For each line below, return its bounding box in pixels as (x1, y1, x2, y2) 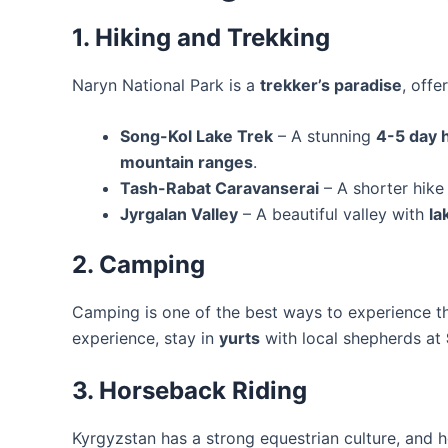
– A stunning (273, 126, 376, 147)
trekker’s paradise (260, 74, 402, 95)
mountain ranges (120, 152, 253, 173)
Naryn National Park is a (72, 74, 260, 95)
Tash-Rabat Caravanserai (120, 178, 319, 199)
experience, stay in (72, 328, 219, 349)
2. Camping (72, 250, 205, 280)
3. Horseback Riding (72, 375, 307, 405)
